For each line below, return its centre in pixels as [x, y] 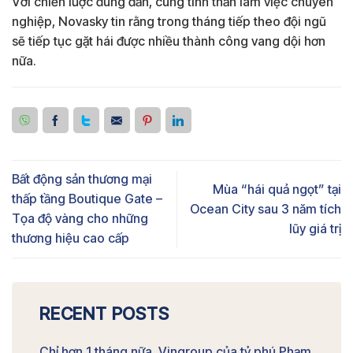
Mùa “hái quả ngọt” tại [277, 189]
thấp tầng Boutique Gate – [87, 199]
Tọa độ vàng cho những [80, 219]
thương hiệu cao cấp [71, 238]
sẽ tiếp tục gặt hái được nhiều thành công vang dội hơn [169, 41]
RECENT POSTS [104, 313]
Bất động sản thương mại [82, 179]
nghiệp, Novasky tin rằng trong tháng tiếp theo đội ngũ [169, 22]
